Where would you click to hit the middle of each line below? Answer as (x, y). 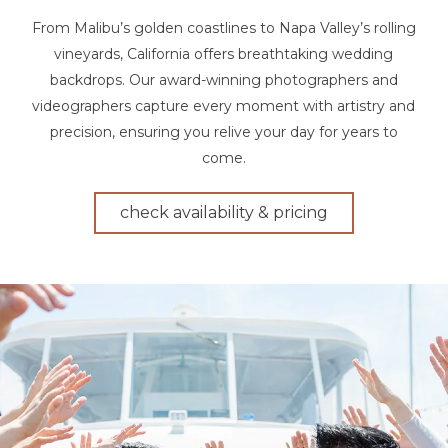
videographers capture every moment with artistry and (224, 106)
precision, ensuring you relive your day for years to (223, 132)
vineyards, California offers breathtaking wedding (224, 54)
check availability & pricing (223, 213)
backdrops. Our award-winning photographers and (223, 80)
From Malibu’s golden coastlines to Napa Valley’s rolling (223, 28)
